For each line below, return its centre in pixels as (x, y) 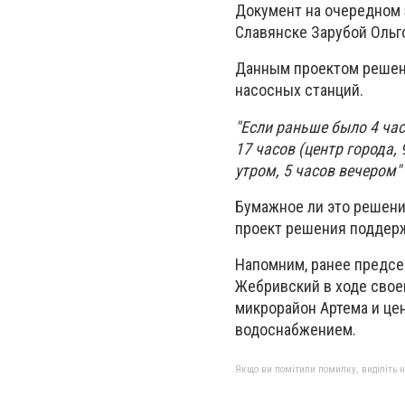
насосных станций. (299, 90)
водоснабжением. (296, 329)
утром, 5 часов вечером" (318, 170)
